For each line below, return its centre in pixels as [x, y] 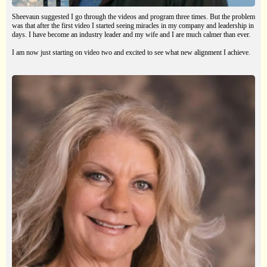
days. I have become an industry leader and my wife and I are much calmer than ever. [131, 35]
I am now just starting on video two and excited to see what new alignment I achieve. [131, 53]
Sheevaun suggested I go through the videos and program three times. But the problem [133, 17]
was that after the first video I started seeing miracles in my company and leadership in [133, 26]
